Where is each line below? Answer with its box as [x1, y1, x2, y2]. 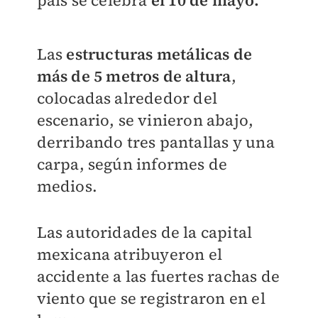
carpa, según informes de [36, 153, 228, 175]
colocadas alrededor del [36, 87, 218, 109]
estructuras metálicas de [66, 43, 253, 65]
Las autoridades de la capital [36, 221, 253, 243]
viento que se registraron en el [36, 287, 265, 309]
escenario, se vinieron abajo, [36, 109, 254, 131]
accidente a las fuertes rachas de [36, 265, 280, 287]
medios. [36, 175, 97, 197]
